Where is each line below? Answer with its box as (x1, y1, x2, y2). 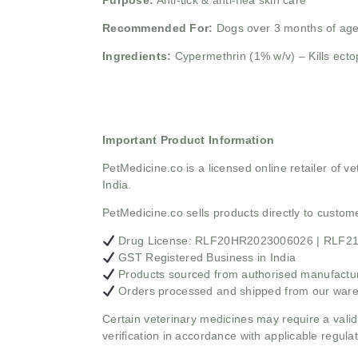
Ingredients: (102, 50, 175, 63)
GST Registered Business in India (114, 251, 296, 265)
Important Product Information (102, 133, 275, 147)
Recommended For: (102, 22, 213, 35)
